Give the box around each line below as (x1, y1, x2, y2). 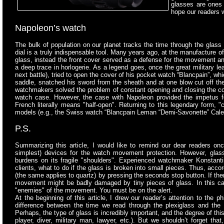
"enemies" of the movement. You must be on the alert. (15, 186, 172, 194)
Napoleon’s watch (15, 23, 86, 33)
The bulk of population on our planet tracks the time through (15, 41, 192, 49)
